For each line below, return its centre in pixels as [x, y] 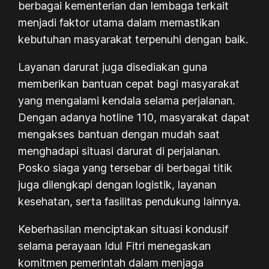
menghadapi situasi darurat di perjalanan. [119, 151]
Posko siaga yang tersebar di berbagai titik [125, 168]
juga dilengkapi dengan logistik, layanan [117, 184]
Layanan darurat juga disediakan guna [113, 67]
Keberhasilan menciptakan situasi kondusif [123, 229]
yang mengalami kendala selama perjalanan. [127, 100]
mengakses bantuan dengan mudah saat [119, 134]
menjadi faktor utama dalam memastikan [119, 22]
